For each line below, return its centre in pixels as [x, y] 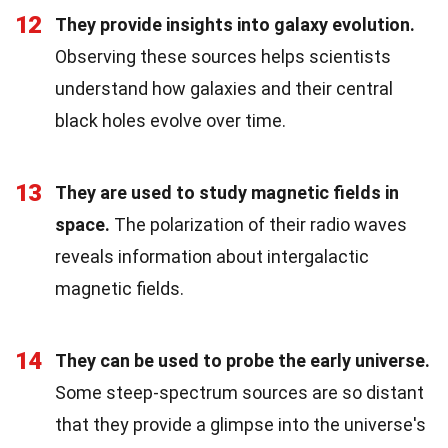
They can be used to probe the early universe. [242, 360]
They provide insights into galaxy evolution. [235, 24]
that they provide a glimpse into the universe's [240, 424]
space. [82, 224]
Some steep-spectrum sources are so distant [239, 392]
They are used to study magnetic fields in [227, 192]
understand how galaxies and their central [224, 88]
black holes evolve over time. [170, 120]
